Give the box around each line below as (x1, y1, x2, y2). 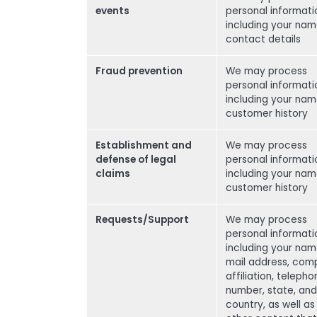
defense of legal (96, 153, 176, 166)
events (96, 4, 129, 18)
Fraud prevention (96, 64, 183, 78)
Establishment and (96, 139, 192, 152)
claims (96, 167, 130, 180)
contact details (226, 33, 301, 46)
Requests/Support (96, 213, 189, 226)
